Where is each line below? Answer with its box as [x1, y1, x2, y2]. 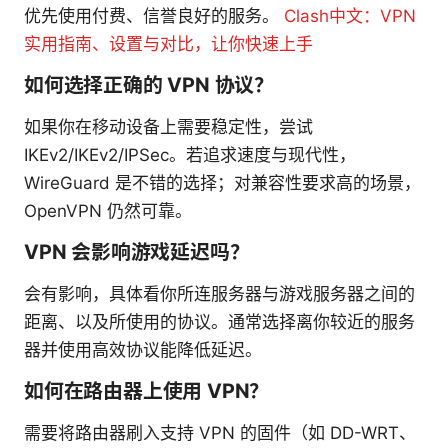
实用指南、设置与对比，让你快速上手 [24, 33, 313, 54]
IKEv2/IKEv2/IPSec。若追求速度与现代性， [24, 144, 356, 165]
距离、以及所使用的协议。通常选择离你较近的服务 [24, 311, 415, 332]
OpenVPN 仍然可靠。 [24, 200, 192, 221]
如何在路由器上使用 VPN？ [24, 378, 270, 403]
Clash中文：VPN [284, 5, 416, 26]
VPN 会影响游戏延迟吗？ [24, 239, 250, 264]
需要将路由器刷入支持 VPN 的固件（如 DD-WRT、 [24, 422, 416, 443]
